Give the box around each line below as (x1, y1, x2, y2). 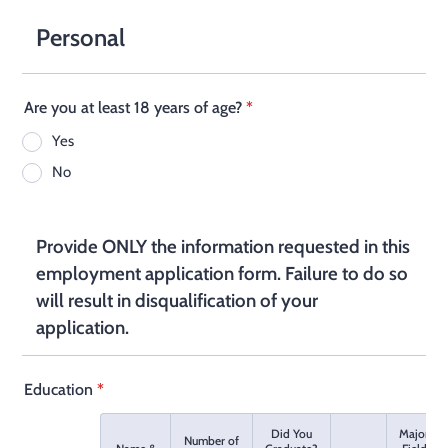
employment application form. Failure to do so (36, 262, 408, 285)
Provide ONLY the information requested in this (36, 235, 410, 258)
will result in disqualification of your (36, 289, 318, 312)
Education (24, 380, 93, 399)
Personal (36, 23, 125, 52)
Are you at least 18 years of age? (24, 98, 242, 117)
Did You (271, 426, 312, 441)
